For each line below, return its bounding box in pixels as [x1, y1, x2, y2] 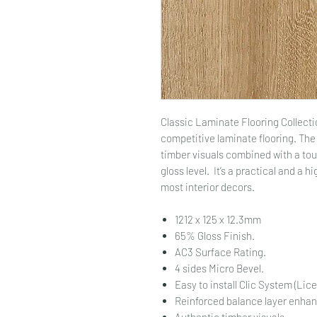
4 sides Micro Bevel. [175, 262, 264, 275]
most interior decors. [161, 180, 255, 193]
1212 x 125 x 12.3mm [175, 213, 261, 226]
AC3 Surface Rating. [175, 246, 266, 258]
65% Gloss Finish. [175, 229, 255, 242]
